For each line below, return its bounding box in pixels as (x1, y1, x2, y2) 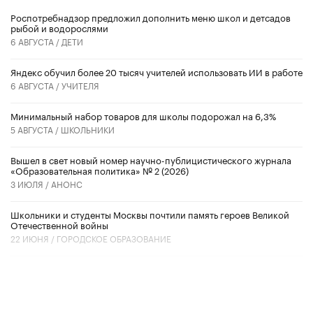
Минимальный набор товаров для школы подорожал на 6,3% (10, 108, 276, 123)
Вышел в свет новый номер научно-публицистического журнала (10, 152, 291, 167)
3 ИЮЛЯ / (10, 177, 51, 191)
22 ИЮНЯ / (10, 231, 57, 245)
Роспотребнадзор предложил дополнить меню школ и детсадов (10, 10, 291, 24)
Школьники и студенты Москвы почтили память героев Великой (10, 207, 289, 221)
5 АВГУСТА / (10, 122, 61, 136)
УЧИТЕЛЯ (61, 78, 99, 92)
